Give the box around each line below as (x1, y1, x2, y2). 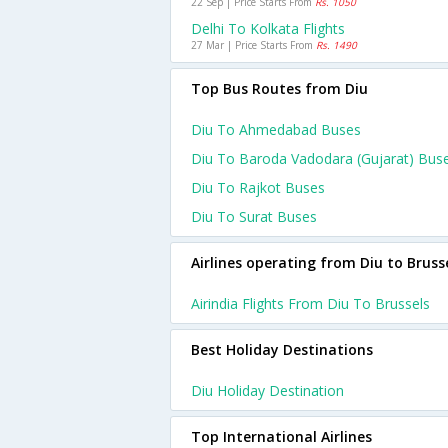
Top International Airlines (191, 427, 372, 446)
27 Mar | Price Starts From (191, 38, 316, 52)
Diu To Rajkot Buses (191, 178, 325, 197)
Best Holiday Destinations (191, 340, 373, 359)
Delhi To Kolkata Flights (191, 19, 345, 38)
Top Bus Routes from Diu (191, 79, 368, 98)
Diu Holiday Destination (191, 381, 344, 400)
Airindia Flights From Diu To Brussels (191, 294, 430, 313)
